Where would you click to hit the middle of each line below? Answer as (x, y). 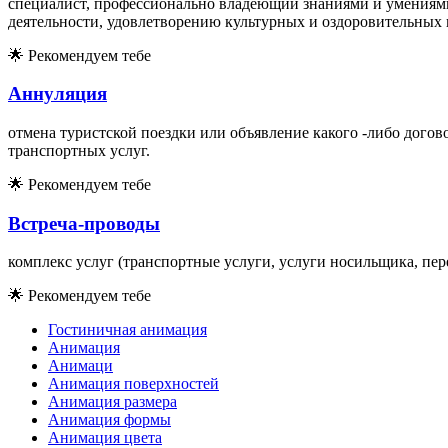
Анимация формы (109, 420)
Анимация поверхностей (133, 384)
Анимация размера (112, 402)
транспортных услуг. (79, 150)
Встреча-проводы (84, 223)
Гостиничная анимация (127, 330)
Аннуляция (57, 94)
